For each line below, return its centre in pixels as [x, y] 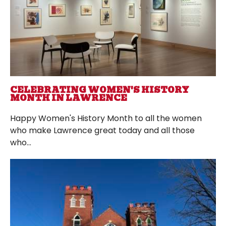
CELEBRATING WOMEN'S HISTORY [100, 90]
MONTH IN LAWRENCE [69, 98]
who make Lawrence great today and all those [102, 131]
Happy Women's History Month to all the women [106, 119]
